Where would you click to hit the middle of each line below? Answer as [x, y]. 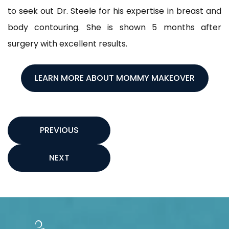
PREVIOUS [59, 130]
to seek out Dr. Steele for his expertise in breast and [114, 11]
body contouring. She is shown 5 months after [114, 27]
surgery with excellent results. [67, 44]
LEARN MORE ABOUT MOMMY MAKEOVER [114, 78]
